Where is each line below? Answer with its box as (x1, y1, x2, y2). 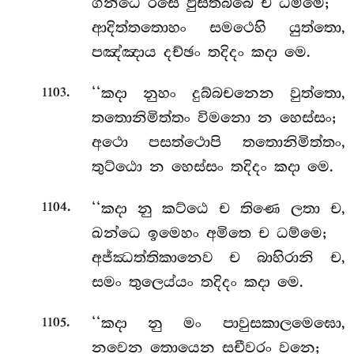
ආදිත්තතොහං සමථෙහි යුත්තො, (91, 18, 345, 36)
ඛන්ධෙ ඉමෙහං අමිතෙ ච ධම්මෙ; (91, 224, 326, 242)
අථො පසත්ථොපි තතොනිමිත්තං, (91, 134, 345, 152)
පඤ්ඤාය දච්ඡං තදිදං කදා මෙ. (91, 43, 311, 61)
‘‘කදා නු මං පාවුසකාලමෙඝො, (91, 314, 345, 333)
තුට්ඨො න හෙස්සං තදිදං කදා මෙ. (91, 158, 333, 176)
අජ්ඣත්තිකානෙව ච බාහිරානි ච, (91, 248, 345, 266)
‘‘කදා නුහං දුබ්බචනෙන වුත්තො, (91, 85, 345, 103)
